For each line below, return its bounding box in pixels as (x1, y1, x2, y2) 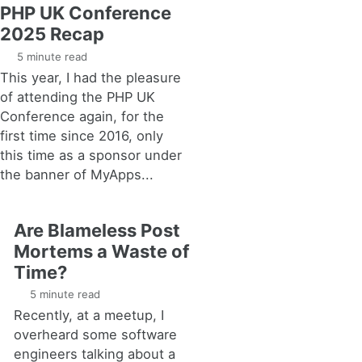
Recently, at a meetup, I (13, 307, 164, 324)
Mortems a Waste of (13, 240, 189, 262)
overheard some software (13, 326, 177, 343)
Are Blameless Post (13, 219, 180, 241)
